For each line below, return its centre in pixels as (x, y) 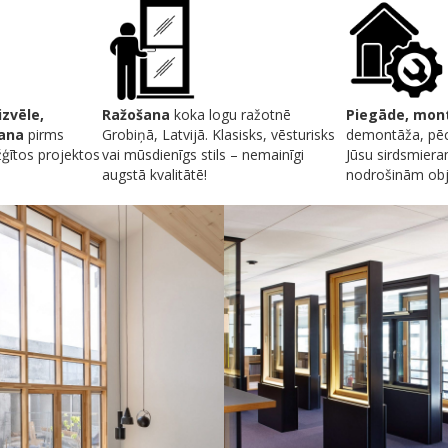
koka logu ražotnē (231, 115)
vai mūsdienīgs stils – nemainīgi (203, 155)
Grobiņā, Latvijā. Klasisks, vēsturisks (219, 135)
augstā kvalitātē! (155, 175)
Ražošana (136, 115)
